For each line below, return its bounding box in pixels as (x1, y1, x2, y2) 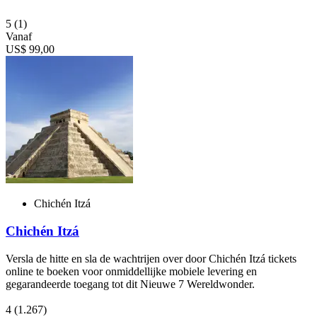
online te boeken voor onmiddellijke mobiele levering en (6, 265, 257, 277)
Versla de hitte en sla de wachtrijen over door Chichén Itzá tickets (6, 252, 296, 265)
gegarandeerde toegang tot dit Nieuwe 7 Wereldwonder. (6, 277, 255, 290)
